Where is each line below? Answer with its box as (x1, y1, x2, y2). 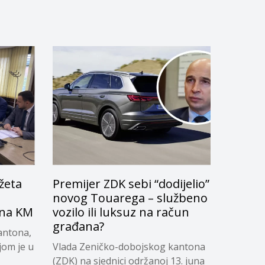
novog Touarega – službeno (52, 189, 208, 206)
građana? (52, 218, 104, 234)
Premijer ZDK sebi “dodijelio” (52, 175, 209, 192)
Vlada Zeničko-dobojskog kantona (52, 240, 205, 253)
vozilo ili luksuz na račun (52, 203, 189, 220)
